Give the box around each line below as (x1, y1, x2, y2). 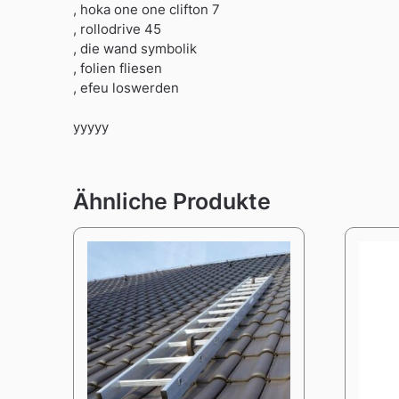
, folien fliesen (73, 59, 162, 77)
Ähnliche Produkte (73, 188, 271, 216)
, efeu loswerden (73, 78, 179, 96)
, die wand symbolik (73, 39, 197, 57)
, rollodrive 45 (73, 20, 161, 37)
